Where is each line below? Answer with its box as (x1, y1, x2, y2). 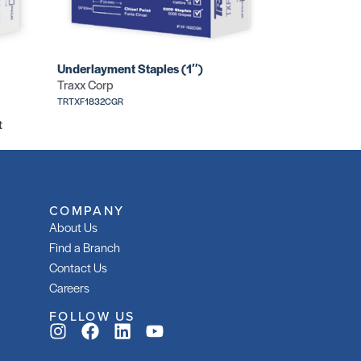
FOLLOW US (49, 306, 135, 325)
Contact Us (49, 259, 107, 276)
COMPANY (49, 201, 125, 220)
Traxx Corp (57, 76, 114, 93)
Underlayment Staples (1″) (57, 60, 203, 77)
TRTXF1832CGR (57, 94, 123, 108)
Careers (49, 279, 89, 297)
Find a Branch (49, 239, 120, 256)
